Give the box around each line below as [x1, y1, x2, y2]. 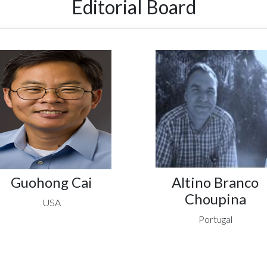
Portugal [198, 213, 232, 225]
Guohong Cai [11, 173, 93, 191]
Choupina [184, 190, 246, 207]
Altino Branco [172, 173, 259, 191]
